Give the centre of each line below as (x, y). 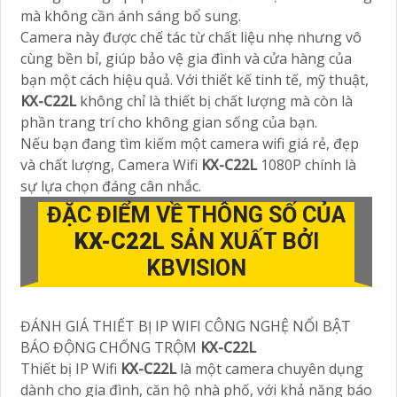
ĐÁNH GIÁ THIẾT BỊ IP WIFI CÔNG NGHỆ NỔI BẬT (186, 327)
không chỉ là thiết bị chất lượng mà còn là (216, 101)
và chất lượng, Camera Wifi (111, 165)
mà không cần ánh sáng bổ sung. (131, 16)
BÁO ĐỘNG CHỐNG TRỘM (110, 348)
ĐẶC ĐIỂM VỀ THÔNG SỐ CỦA (196, 215)
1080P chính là (308, 165)
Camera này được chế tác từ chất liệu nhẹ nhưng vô (191, 38)
